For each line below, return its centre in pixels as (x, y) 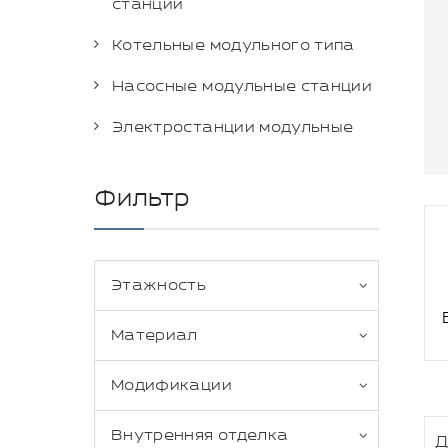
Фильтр (142, 199)
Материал (154, 335)
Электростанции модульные (233, 127)
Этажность (159, 285)
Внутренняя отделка (200, 435)
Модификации (171, 385)
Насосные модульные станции (242, 86)
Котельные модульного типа (233, 45)
